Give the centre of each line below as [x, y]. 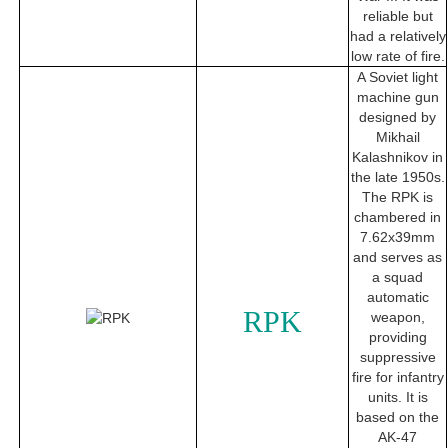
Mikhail [397, 137]
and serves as [397, 257]
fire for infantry [397, 377]
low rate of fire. [397, 56]
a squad [397, 277]
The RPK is [397, 197]
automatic [397, 297]
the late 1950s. [397, 177]
